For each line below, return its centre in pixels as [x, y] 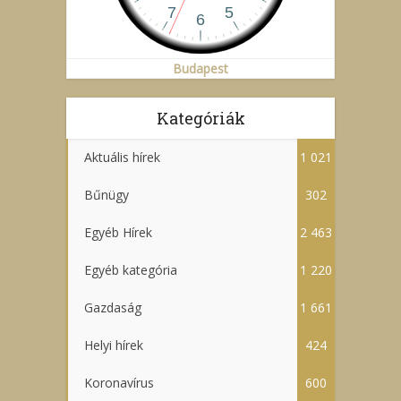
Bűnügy [107, 195]
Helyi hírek [114, 345]
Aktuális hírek [122, 157]
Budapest [200, 68]
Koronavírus [119, 383]
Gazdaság [113, 307]
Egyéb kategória [131, 270]
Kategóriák [200, 118]
